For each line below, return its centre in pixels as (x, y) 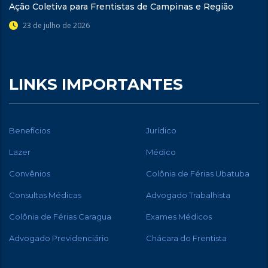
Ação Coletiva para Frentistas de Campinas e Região (121, 7)
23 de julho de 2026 (56, 25)
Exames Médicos (179, 217)
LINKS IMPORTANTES (96, 84)
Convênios (30, 173)
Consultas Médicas (45, 195)
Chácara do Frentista (186, 238)
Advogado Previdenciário (59, 238)
